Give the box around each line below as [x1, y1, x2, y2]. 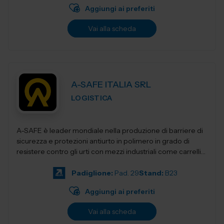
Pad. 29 [114, 168, 139, 177]
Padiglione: [71, 168, 113, 177]
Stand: [138, 168, 163, 177]
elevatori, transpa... [16, 157, 76, 166]
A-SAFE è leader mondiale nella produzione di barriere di [16, 126, 203, 135]
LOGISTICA [71, 93, 112, 102]
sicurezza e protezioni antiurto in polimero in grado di [16, 136, 189, 145]
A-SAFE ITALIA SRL [71, 79, 151, 90]
